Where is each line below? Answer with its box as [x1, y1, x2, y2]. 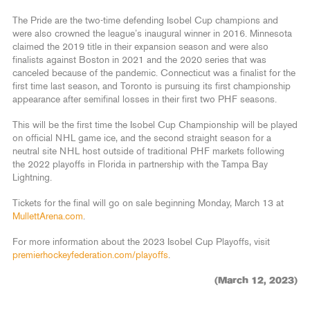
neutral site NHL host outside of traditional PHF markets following [12, 147, 284, 157]
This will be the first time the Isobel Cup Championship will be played [12, 120, 298, 131]
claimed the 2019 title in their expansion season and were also [12, 42, 268, 53]
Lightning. [12, 173, 52, 183]
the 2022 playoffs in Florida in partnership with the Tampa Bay [12, 160, 268, 170]
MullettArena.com [12, 212, 83, 222]
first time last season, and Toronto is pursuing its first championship [12, 82, 291, 92]
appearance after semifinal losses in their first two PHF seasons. [12, 95, 277, 105]
